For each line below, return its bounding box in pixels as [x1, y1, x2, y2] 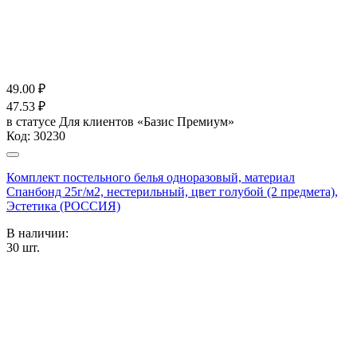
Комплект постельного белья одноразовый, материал [6, 170, 295, 184]
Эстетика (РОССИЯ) [6, 198, 120, 213]
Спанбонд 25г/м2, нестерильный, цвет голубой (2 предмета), [6, 184, 338, 198]
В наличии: [6, 226, 69, 240]
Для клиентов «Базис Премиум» [59, 114, 234, 128]
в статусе [6, 114, 59, 128]
